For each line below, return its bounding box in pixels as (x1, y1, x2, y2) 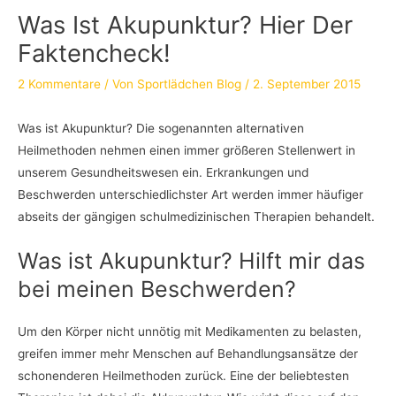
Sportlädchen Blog (137, 77, 241, 92)
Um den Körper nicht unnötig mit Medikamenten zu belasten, (18, 324, 362, 339)
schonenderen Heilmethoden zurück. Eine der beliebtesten (18, 369, 349, 384)
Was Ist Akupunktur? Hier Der (18, 10, 353, 41)
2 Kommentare (18, 77, 101, 92)
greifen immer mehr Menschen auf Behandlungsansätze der (18, 346, 358, 362)
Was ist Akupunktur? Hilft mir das (18, 247, 365, 275)
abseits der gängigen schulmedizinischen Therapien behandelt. (18, 209, 375, 224)
